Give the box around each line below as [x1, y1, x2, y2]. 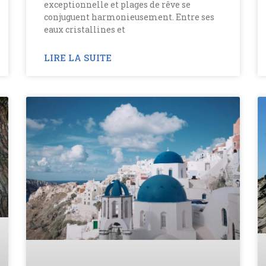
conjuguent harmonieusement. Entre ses [44, 11, 214, 23]
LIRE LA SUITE [44, 52, 112, 64]
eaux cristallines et [44, 24, 125, 36]
